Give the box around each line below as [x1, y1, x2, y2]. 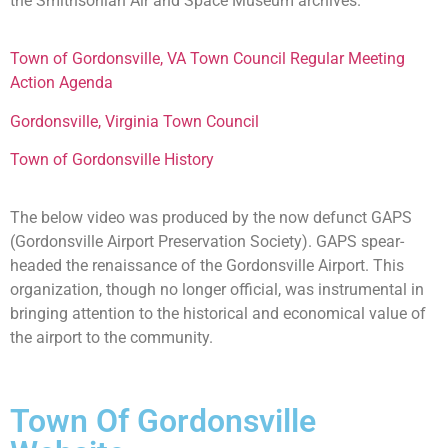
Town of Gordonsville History [10, 149, 214, 169]
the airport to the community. [10, 328, 213, 348]
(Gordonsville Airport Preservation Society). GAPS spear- [10, 232, 404, 252]
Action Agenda [10, 73, 113, 93]
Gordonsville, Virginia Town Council [10, 111, 259, 131]
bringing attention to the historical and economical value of [10, 304, 426, 324]
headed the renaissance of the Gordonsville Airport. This [10, 256, 404, 276]
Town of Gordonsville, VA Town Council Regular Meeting [10, 49, 405, 69]
